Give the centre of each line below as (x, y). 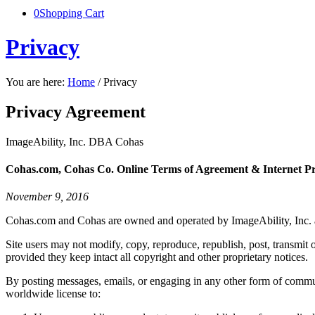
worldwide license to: (53, 294)
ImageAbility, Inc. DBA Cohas (75, 141)
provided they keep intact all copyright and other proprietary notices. (157, 257)
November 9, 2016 (47, 197)
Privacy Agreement (76, 111)
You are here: (35, 82)
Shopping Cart (72, 13)
